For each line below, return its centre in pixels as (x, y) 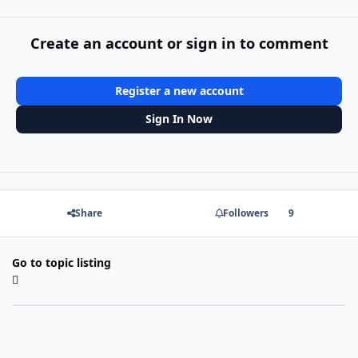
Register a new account (179, 90)
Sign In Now (179, 119)
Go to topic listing (62, 262)
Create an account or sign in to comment (179, 44)
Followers (245, 213)
